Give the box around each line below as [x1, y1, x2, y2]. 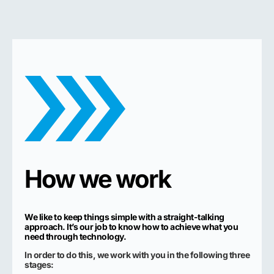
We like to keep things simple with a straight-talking [24, 211, 224, 222]
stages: [24, 259, 54, 270]
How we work [24, 163, 171, 194]
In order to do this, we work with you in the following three [24, 250, 250, 261]
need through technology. [24, 231, 126, 242]
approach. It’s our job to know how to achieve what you [24, 221, 238, 232]
